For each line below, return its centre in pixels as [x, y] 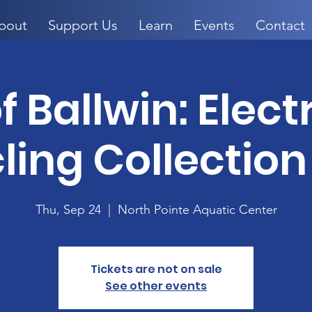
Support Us [83, 25]
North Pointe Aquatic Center [197, 210]
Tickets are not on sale [156, 269]
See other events [156, 286]
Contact [280, 25]
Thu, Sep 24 [68, 210]
